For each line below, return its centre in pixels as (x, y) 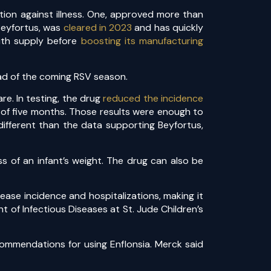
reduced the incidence (153, 99)
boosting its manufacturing (142, 41)
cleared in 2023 (98, 28)
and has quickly (168, 28)
